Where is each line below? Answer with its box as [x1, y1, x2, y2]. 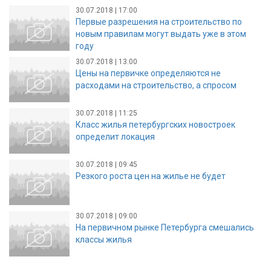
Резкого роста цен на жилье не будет [76, 171, 226, 181]
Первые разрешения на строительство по [76, 16, 242, 27]
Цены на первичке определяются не [76, 68, 221, 78]
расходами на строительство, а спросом [76, 80, 237, 90]
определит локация [76, 131, 155, 142]
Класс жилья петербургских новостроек [76, 119, 235, 129]
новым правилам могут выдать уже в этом [76, 28, 246, 39]
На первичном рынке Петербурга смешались [76, 222, 254, 232]
